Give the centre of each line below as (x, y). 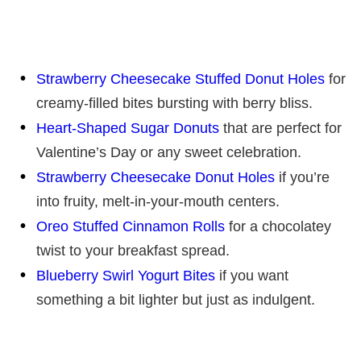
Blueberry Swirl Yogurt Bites (126, 275)
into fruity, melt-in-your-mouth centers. (158, 201)
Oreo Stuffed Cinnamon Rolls (131, 226)
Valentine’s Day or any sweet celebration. (169, 152)
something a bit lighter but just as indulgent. (176, 299)
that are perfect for (280, 128)
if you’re (302, 177)
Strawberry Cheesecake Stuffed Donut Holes (180, 79)
